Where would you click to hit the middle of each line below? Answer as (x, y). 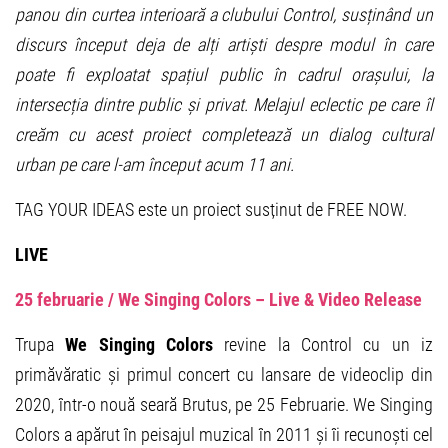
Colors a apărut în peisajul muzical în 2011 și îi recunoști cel (224, 435)
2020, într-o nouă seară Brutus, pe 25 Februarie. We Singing (224, 405)
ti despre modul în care (345, 45)
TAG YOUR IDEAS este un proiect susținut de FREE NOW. (211, 210)
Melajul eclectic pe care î (341, 105)
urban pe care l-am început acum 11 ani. (154, 165)
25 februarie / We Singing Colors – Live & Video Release (218, 300)
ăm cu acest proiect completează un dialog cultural (234, 135)
